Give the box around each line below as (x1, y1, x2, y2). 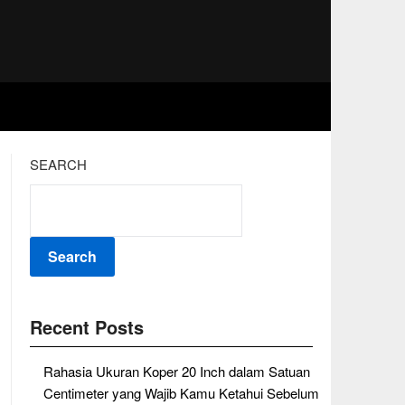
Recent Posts (29, 314, 144, 340)
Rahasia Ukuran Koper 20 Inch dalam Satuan (42, 362, 310, 381)
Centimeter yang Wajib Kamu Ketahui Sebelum (42, 383, 319, 402)
